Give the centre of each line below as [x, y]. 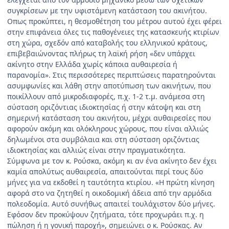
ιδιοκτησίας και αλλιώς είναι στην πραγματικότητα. [96, 150]
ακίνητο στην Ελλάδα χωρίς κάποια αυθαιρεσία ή [92, 64]
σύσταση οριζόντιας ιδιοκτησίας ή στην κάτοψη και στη [104, 107]
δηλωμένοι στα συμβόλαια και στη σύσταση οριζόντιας [103, 139]
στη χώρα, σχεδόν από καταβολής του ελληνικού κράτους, [107, 42]
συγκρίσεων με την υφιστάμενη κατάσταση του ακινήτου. [107, 10]
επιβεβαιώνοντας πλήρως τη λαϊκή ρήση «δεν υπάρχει [101, 53]
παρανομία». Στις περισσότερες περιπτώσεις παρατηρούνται [111, 75]
